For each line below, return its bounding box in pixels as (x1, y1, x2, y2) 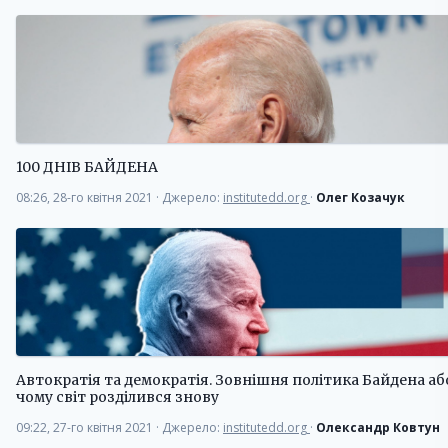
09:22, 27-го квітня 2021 (16, 419, 156, 437)
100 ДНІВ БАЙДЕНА (16, 158, 158, 177)
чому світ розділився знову (16, 388, 219, 407)
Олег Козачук (316, 189, 405, 207)
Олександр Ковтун (316, 419, 440, 437)
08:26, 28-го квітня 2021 (16, 189, 156, 207)
